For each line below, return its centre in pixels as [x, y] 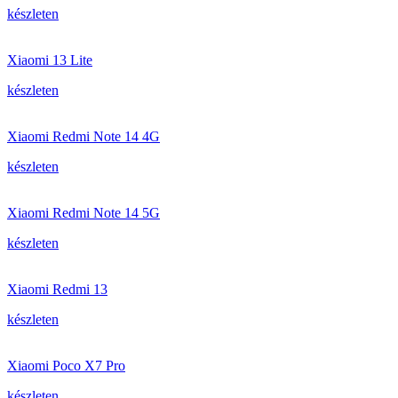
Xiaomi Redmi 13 [57, 289]
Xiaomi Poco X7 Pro [66, 366]
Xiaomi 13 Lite [50, 60]
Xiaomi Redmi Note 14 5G [84, 213]
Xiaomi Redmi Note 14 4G [84, 136]
